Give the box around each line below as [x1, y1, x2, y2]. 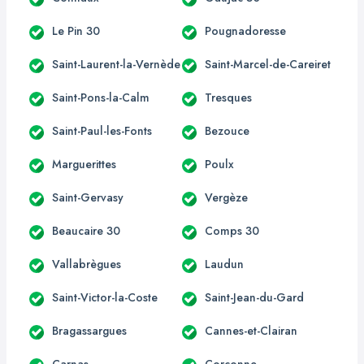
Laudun [205, 255, 244, 272]
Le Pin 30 [52, 22, 100, 39]
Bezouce [205, 122, 249, 139]
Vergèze [205, 188, 248, 206]
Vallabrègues [52, 255, 121, 272]
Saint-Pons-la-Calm [52, 89, 149, 106]
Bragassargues [52, 322, 127, 339]
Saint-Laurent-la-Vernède [52, 55, 180, 72]
